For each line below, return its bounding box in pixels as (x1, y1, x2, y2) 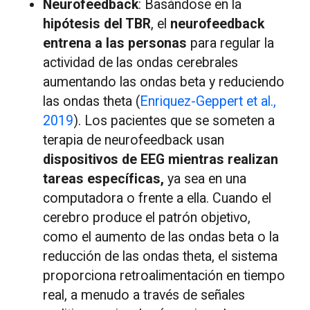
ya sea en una (164, 171, 247, 188)
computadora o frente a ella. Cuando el (43, 190, 272, 207)
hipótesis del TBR (43, 16, 152, 33)
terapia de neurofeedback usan (43, 132, 225, 149)
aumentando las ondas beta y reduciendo (43, 74, 285, 91)
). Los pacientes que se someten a (73, 113, 275, 129)
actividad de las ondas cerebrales (43, 55, 239, 71)
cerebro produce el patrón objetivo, (43, 210, 251, 226)
